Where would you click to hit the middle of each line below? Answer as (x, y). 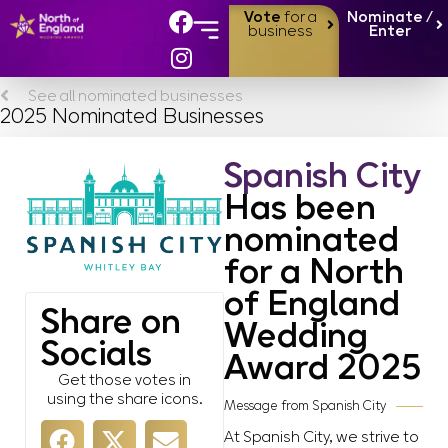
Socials (96, 356)
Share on (111, 324)
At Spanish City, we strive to (321, 437)
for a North (314, 273)
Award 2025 (322, 369)
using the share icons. (124, 400)
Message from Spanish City (305, 406)
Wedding (296, 337)
